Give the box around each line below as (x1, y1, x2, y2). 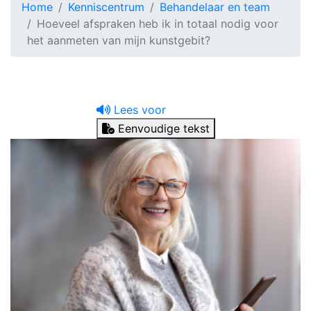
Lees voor (113, 103, 166, 117)
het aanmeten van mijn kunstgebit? (27, 33, 210, 47)
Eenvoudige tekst (117, 121, 210, 135)
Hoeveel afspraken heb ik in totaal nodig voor (37, 17, 278, 31)
